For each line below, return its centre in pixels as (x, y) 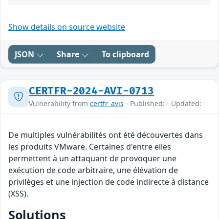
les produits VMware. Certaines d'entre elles (90, 147)
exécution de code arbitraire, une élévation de (93, 170)
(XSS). (18, 194)
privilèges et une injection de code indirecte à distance (109, 182)
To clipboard (125, 55)
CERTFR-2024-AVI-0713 (91, 91)
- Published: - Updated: (163, 104)
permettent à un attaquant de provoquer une (92, 159)
